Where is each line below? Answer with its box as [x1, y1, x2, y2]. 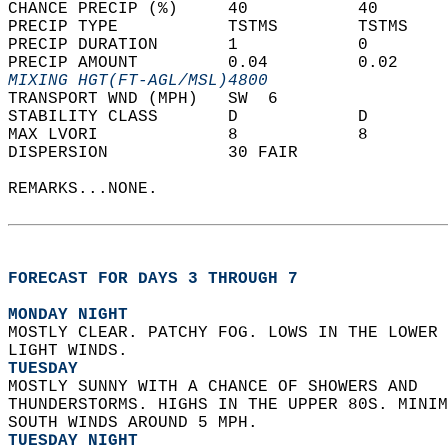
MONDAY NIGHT [8, 306, 128, 324]
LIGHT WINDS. [8, 342, 138, 360]
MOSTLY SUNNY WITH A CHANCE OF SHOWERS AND [8, 378, 438, 396]
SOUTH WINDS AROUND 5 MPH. [8, 414, 268, 432]
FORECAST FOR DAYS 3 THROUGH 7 [8, 270, 298, 288]
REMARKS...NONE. [8, 180, 178, 198]
